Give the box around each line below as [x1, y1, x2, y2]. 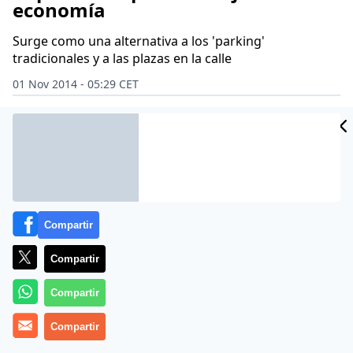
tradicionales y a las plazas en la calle [13, 50, 232, 67]
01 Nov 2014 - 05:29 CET [13, 76, 139, 91]
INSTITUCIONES [87, 106, 163, 120]
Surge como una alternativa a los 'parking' [13, 32, 265, 50]
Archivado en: [13, 106, 80, 121]
